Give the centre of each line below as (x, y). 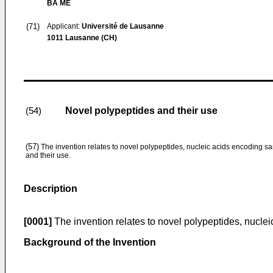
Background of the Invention (90, 242)
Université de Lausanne (123, 26)
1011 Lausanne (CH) (82, 38)
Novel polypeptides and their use (141, 111)
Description (51, 189)
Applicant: (64, 26)
